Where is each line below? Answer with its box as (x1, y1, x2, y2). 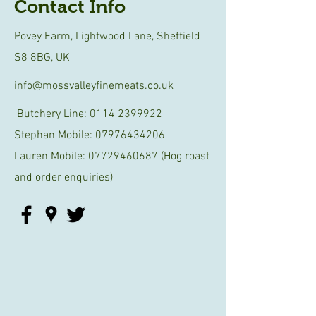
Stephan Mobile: (14, 128, 95, 142)
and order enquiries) (14, 171, 113, 185)
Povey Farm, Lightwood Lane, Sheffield (14, 30, 200, 44)
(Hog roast (158, 150, 209, 164)
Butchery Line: (14, 107, 90, 121)
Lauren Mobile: (14, 150, 88, 164)
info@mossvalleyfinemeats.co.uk (14, 79, 174, 93)
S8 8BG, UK (14, 51, 70, 65)
